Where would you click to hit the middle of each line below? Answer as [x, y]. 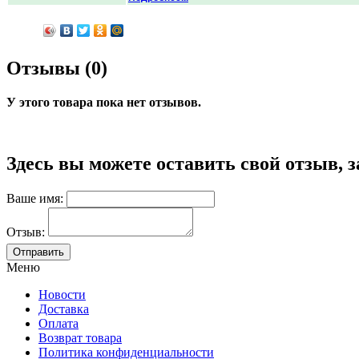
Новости [62, 294]
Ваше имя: [35, 198]
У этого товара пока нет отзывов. [104, 102]
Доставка [64, 309]
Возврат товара [80, 337]
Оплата [58, 323]
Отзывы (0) [57, 68]
